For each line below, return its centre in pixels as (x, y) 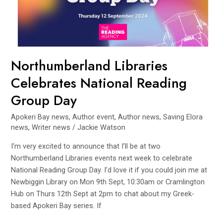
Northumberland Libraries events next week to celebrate (102, 158)
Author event (94, 117)
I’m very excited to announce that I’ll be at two (86, 146)
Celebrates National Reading (99, 83)
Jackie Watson (102, 127)
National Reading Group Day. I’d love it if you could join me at (109, 170)
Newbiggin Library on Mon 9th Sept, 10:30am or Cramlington (108, 182)
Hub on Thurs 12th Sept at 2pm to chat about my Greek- (103, 194)
